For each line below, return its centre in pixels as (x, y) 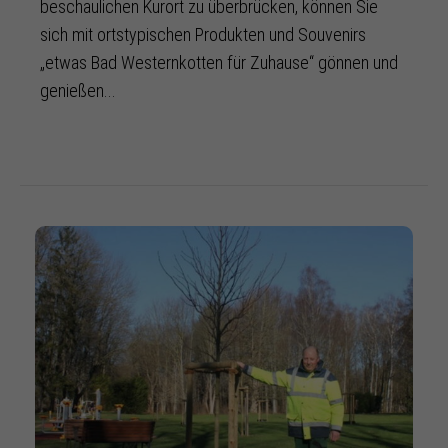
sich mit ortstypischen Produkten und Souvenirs (203, 34)
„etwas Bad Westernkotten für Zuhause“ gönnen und (219, 62)
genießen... (78, 90)
